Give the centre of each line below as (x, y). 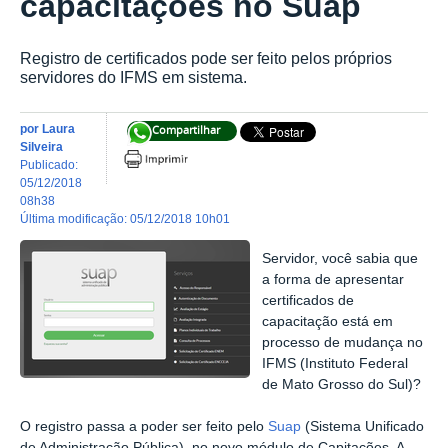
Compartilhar (186, 130)
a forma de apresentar (333, 280)
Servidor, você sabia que (340, 259)
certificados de (308, 301)
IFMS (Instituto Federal (335, 364)
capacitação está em (328, 322)
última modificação (76, 218)
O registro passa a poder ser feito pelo (144, 426)
